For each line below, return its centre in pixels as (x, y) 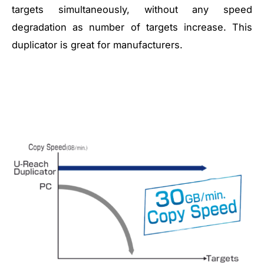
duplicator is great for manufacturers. (97, 45)
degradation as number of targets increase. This (132, 27)
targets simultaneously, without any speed (132, 10)
